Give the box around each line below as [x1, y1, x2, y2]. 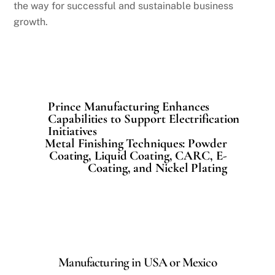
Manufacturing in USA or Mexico [58, 254, 217, 270]
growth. [14, 15, 48, 28]
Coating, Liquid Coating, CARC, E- [49, 148, 227, 164]
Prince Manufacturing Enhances [48, 99, 210, 115]
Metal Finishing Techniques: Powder [45, 136, 227, 152]
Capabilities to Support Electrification [48, 111, 240, 127]
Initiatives [48, 123, 98, 139]
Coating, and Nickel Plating [88, 160, 227, 176]
